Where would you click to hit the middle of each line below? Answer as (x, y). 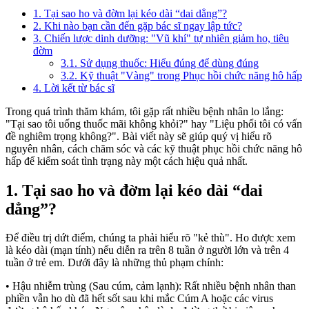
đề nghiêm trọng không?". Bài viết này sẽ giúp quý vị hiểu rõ (139, 136)
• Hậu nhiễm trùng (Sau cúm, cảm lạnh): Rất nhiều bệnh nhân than (151, 286)
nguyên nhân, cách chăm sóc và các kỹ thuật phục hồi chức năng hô (154, 148)
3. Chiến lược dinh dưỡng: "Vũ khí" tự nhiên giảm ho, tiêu (161, 38)
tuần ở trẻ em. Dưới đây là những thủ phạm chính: (114, 263)
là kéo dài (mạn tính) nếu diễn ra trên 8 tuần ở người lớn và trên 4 (147, 250)
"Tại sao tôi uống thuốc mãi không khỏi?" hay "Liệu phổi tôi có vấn (154, 123)
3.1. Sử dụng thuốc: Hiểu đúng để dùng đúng (160, 63)
